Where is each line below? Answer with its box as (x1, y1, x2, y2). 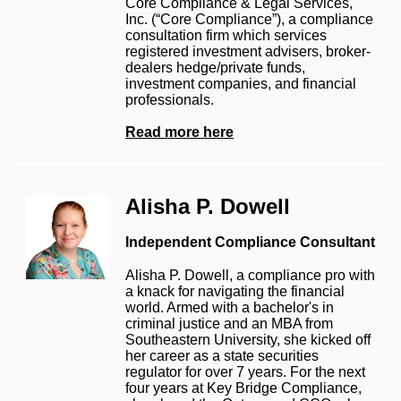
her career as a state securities (125, 347, 319, 363)
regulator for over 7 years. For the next (125, 363, 365, 380)
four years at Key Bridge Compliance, (125, 380, 362, 396)
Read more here (125, 124, 234, 140)
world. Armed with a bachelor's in (125, 299, 334, 315)
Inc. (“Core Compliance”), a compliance (125, 11, 373, 27)
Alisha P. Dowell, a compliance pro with (125, 267, 375, 283)
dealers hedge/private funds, (125, 59, 305, 75)
